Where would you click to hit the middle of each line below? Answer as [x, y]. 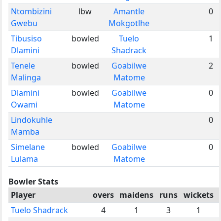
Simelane [28, 147]
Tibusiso [26, 38]
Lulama [24, 159]
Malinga [26, 77]
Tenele [23, 65]
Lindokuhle [32, 120]
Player [23, 195]
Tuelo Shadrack [39, 210]
